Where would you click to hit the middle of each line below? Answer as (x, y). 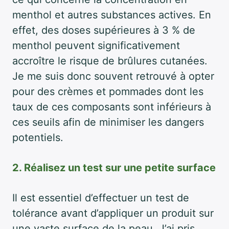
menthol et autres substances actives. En (112, 15)
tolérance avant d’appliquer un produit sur (113, 213)
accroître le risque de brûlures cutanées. (110, 61)
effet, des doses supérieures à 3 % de (104, 30)
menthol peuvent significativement (96, 45)
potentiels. (38, 137)
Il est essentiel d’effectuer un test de (101, 198)
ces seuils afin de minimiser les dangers (108, 122)
